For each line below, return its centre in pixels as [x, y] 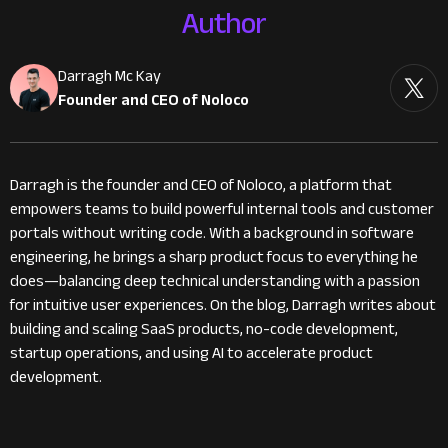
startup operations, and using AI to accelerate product [191, 352]
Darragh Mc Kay [109, 75]
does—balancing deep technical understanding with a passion [215, 280]
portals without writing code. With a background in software [212, 232]
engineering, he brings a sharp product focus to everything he [214, 256]
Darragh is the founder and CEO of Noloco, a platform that [201, 184]
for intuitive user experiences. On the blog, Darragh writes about [223, 304]
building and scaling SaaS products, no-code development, [204, 328]
